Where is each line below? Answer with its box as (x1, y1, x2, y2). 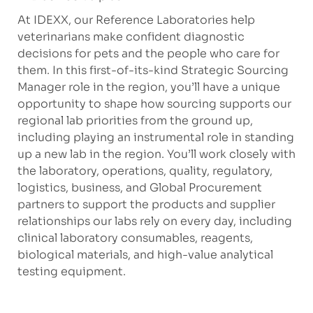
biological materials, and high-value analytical (17, 247, 273, 263)
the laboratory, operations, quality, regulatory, (17, 163, 272, 179)
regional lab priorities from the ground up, (17, 113, 253, 129)
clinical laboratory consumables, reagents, (17, 231, 253, 246)
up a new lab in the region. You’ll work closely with (17, 147, 296, 162)
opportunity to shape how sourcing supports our (17, 96, 291, 112)
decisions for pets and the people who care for (17, 46, 279, 61)
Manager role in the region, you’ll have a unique (17, 80, 280, 95)
